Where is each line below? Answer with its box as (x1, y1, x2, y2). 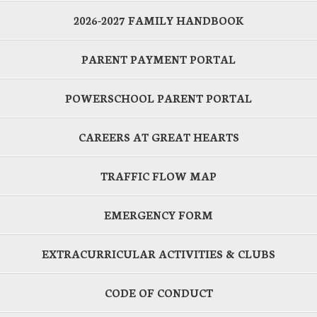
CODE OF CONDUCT (104, 284, 213, 300)
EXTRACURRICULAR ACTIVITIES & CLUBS (42, 246, 275, 261)
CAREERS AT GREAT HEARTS (78, 129, 239, 144)
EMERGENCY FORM (104, 207, 213, 222)
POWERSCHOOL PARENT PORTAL (65, 90, 252, 105)
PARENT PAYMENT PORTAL (81, 51, 236, 67)
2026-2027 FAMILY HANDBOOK (73, 12, 244, 28)
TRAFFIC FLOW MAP (100, 168, 217, 183)
